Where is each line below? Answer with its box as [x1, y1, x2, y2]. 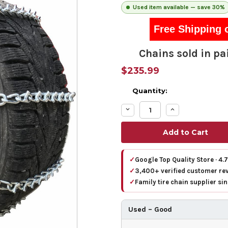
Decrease [124, 105, 158, 115]
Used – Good [128, 205, 172, 214]
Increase [168, 105, 199, 115]
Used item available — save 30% [133, 4, 225, 11]
